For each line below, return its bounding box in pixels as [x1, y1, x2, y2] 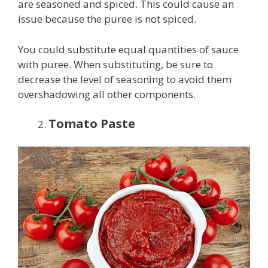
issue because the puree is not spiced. [18, 12, 196, 26]
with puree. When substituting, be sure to [18, 57, 213, 71]
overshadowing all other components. [18, 87, 196, 101]
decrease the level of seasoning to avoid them [18, 72, 232, 86]
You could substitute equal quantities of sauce [18, 42, 239, 56]
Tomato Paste [48, 115, 135, 132]
